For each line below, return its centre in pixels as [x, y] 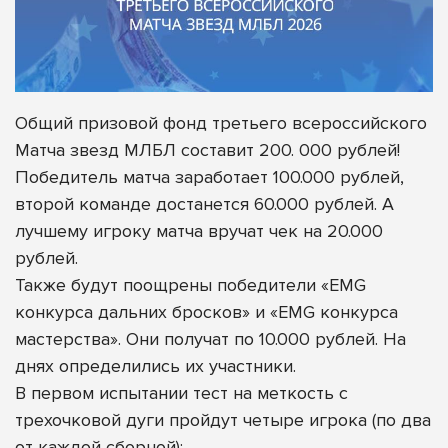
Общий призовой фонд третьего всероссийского [221, 122]
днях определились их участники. [158, 365]
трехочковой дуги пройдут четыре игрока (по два [223, 419]
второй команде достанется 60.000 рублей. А [204, 203]
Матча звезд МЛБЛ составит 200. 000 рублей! [210, 149]
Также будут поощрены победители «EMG [190, 284]
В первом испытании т [108, 392]
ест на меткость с [274, 392]
